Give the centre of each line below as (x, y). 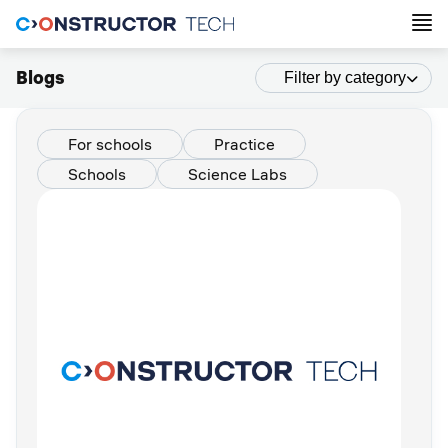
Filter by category (345, 77)
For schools (110, 144)
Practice (244, 144)
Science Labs (237, 174)
